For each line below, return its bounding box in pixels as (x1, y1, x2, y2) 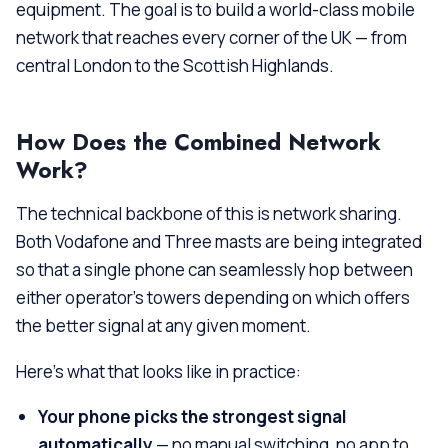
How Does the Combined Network (16, 126, 381, 159)
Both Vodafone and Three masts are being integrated (16, 230, 422, 254)
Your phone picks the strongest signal (38, 405, 348, 429)
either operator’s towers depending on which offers (16, 286, 410, 310)
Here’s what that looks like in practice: (16, 359, 301, 383)
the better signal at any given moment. (16, 314, 311, 338)
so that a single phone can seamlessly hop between (16, 258, 413, 282)
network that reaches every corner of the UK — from (16, 26, 407, 50)
